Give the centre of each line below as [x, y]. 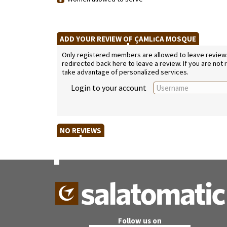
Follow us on [140, 221]
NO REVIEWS [81, 130]
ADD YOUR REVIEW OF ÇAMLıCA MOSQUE [128, 39]
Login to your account [109, 88]
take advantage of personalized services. [125, 72]
